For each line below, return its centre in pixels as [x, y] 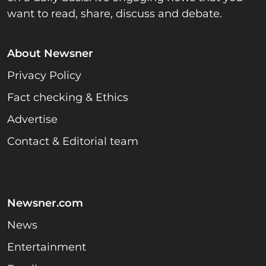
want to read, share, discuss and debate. [115, 13]
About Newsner [50, 53]
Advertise [32, 119]
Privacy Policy [44, 75]
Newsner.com [45, 203]
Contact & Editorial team [73, 141]
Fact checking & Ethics [68, 97]
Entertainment [47, 247]
